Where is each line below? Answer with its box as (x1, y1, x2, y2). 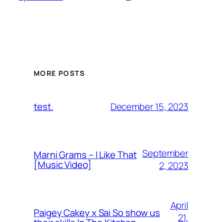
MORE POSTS (34, 68, 85, 78)
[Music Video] (34, 158, 92, 171)
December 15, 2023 (110, 100, 188, 113)
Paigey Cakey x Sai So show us (34, 206, 161, 220)
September (142, 147, 188, 160)
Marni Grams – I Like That (34, 148, 137, 162)
